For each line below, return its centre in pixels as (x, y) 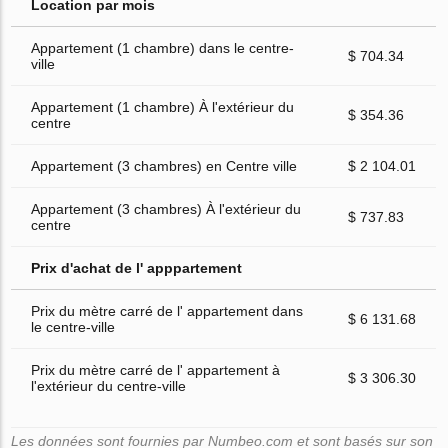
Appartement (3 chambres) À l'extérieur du (166, 208)
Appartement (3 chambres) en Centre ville (164, 165)
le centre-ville (73, 326)
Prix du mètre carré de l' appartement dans (167, 310)
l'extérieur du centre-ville (109, 385)
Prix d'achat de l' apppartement (137, 267)
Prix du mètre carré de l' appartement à (156, 369)
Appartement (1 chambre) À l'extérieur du (163, 106)
